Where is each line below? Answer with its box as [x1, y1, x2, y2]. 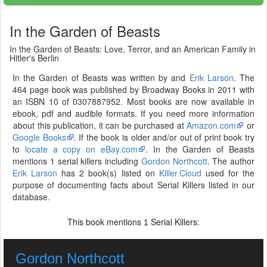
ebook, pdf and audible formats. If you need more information [13, 107, 254, 119]
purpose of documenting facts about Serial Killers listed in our [13, 179, 254, 191]
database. [13, 191, 50, 203]
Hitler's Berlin [10, 52, 59, 64]
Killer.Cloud [159, 167, 201, 179]
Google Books [13, 131, 66, 143]
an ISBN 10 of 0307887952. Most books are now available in [13, 95, 254, 107]
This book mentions [67, 216, 144, 228]
